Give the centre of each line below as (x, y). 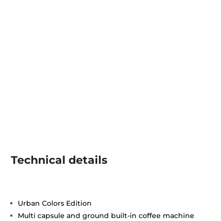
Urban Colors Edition (55, 203)
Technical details (59, 160)
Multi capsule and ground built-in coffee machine (106, 215)
